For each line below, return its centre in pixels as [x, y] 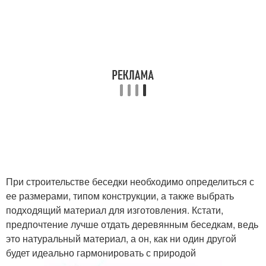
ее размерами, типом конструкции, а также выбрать [120, 196]
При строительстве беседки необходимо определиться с [130, 181]
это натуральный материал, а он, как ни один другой [121, 238]
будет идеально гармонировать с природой [101, 253]
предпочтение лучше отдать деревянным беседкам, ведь [132, 224]
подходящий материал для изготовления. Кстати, [115, 210]
